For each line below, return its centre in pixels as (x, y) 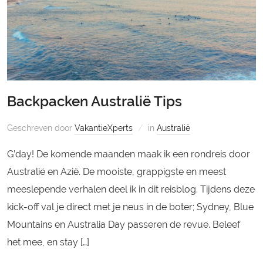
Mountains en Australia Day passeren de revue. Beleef (124, 225)
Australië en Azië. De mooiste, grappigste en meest (117, 172)
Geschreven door (41, 128)
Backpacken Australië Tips (95, 102)
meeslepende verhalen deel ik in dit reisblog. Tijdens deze (131, 190)
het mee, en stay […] (48, 242)
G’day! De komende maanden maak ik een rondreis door (129, 154)
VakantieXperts (104, 128)
